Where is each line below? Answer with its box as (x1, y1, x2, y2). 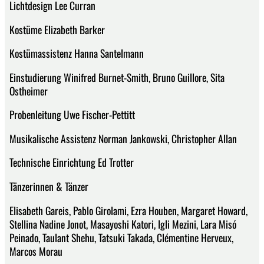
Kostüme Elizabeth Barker (9, 21, 105, 37)
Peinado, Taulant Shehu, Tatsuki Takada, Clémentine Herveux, (9, 229, 233, 245)
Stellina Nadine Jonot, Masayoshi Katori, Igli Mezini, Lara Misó (9, 216, 236, 232)
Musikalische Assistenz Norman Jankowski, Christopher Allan (9, 130, 237, 146)
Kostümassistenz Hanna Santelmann (9, 45, 144, 61)
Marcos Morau (9, 243, 62, 259)
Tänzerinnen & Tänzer (9, 179, 88, 194)
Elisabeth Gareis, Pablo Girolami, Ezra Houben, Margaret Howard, (9, 202, 247, 218)
